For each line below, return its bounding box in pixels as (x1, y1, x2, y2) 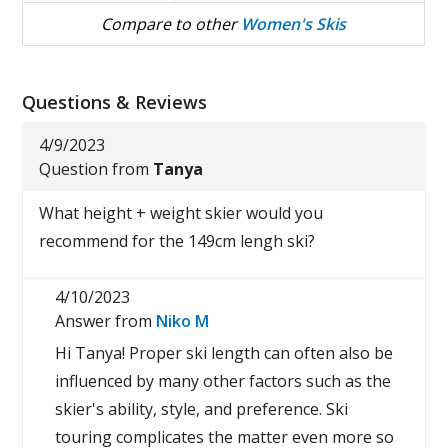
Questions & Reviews (22, 90, 208, 114)
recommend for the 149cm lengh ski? (39, 230, 316, 252)
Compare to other (101, 13, 242, 35)
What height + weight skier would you (39, 202, 324, 224)
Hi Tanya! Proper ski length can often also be (55, 342, 394, 364)
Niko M (156, 310, 210, 332)
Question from (39, 158, 154, 180)
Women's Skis (241, 13, 347, 35)
